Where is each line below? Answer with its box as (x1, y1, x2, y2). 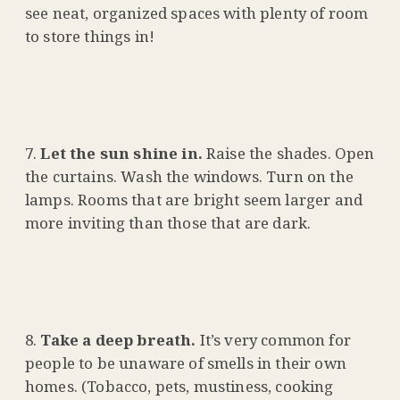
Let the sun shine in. (40, 142, 203, 163)
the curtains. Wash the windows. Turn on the (25, 165, 354, 187)
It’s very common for (199, 329, 351, 350)
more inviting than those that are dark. (25, 212, 312, 233)
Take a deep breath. (40, 329, 200, 350)
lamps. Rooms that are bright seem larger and (25, 188, 363, 210)
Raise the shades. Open (202, 142, 375, 163)
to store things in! (25, 25, 155, 46)
